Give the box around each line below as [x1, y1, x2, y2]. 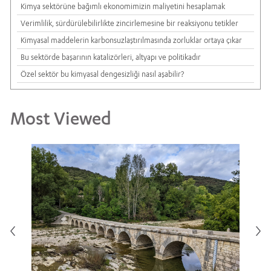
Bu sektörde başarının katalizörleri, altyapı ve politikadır [21, 53, 201, 62]
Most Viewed [10, 108, 111, 129]
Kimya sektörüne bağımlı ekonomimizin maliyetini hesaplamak [21, 2, 225, 11]
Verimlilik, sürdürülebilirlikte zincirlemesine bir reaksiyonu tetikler [21, 19, 238, 28]
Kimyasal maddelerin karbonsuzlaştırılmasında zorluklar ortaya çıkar [21, 36, 242, 45]
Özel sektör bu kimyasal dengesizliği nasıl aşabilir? [21, 70, 184, 79]
